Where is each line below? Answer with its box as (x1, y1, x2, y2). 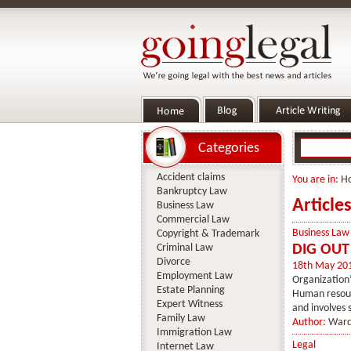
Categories (197, 141, 259, 156)
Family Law (156, 313, 205, 324)
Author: (291, 317, 328, 328)
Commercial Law (156, 214, 230, 226)
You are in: (291, 174, 341, 186)
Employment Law (156, 270, 233, 282)
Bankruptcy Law (156, 186, 227, 197)
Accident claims (156, 172, 225, 183)
